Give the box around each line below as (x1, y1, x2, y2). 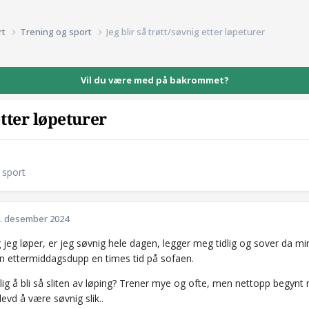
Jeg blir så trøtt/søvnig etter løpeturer (106, 25, 265, 38)
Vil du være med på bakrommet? (80, 73, 229, 86)
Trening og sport (20, 25, 94, 38)
